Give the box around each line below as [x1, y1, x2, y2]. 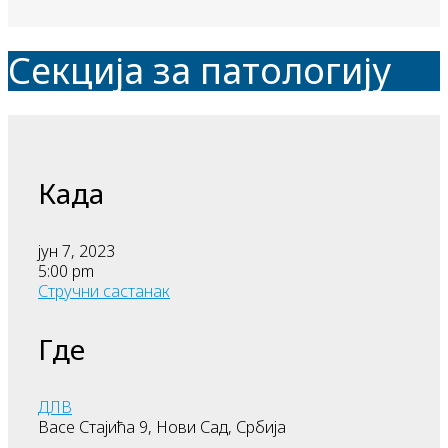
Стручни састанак [38, 280, 170, 303]
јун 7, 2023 [38, 240, 131, 263]
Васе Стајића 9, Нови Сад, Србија [38, 416, 286, 439]
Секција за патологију [8, 46, 391, 96]
